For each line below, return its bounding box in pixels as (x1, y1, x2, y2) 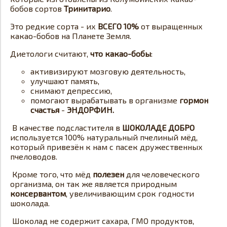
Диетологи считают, (10, 49, 90, 58)
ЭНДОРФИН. (67, 105, 114, 115)
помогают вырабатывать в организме (30, 95, 179, 105)
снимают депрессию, (30, 86, 112, 95)
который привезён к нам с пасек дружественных (10, 142, 203, 152)
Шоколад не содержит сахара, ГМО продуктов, (10, 216, 194, 225)
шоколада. (10, 198, 50, 208)
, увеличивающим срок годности (66, 188, 194, 198)
